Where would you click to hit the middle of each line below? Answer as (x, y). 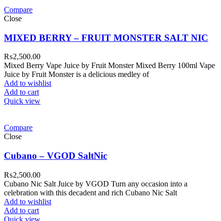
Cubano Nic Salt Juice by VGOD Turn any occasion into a (96, 184)
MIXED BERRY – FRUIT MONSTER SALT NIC (106, 37)
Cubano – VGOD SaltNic (55, 156)
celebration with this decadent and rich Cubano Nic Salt (91, 192)
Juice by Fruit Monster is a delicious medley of (76, 74)
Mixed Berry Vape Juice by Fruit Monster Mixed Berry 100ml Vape (110, 66)
